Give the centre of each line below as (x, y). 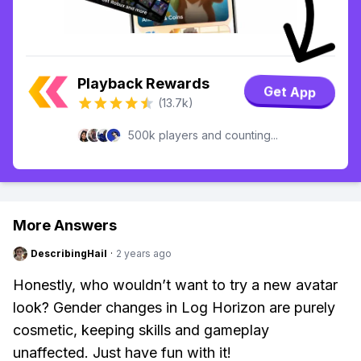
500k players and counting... (203, 135)
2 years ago (144, 253)
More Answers (65, 225)
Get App (290, 92)
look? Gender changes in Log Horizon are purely (174, 307)
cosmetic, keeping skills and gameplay (141, 330)
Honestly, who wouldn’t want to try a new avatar (175, 285)
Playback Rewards (143, 83)
